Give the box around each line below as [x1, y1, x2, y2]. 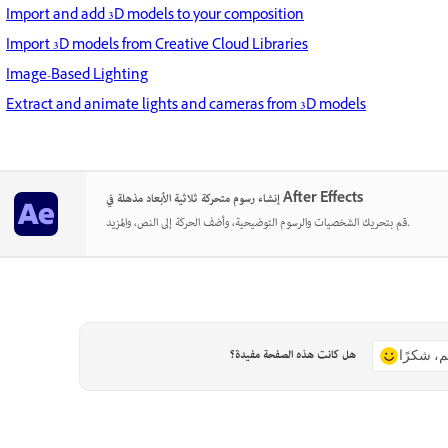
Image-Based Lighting [6, 65, 148, 89]
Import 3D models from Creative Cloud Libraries [6, 35, 308, 59]
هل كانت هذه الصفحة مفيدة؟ [229, 344, 356, 368]
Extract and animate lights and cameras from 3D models [6, 95, 366, 119]
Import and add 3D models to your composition [6, 5, 304, 29]
